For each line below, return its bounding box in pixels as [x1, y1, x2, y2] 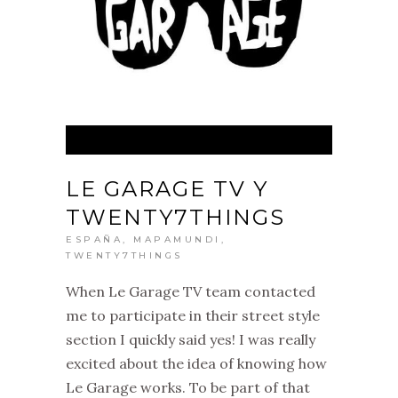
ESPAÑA [66, 234, 123, 245]
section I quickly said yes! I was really [66, 330, 315, 348]
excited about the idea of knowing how [66, 354, 327, 372]
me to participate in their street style [66, 306, 320, 324]
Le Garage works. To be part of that [66, 378, 310, 396]
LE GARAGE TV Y [66, 176, 268, 202]
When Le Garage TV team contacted [66, 283, 315, 300]
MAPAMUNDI [133, 234, 221, 245]
